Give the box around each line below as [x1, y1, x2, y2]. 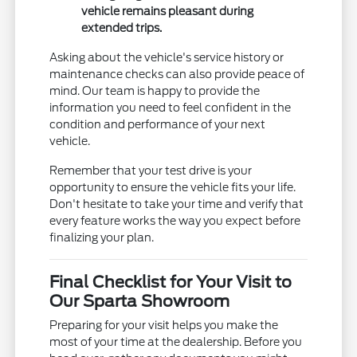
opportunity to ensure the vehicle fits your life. [49, 181, 296, 194]
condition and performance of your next [49, 118, 266, 131]
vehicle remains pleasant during [81, 5, 254, 18]
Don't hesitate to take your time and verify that [49, 198, 304, 211]
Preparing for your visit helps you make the [49, 319, 279, 332]
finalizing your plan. [49, 231, 155, 245]
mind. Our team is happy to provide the [49, 84, 261, 98]
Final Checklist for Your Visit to [49, 273, 292, 292]
